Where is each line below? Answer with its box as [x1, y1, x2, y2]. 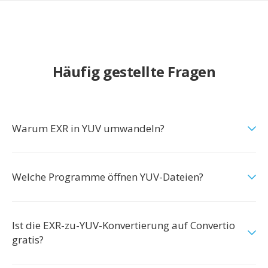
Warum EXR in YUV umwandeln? [12, 121, 165, 135]
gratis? [12, 233, 44, 246]
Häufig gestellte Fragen [52, 62, 216, 81]
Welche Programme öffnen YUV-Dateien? [12, 170, 203, 184]
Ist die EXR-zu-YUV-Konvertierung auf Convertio [12, 218, 235, 232]
